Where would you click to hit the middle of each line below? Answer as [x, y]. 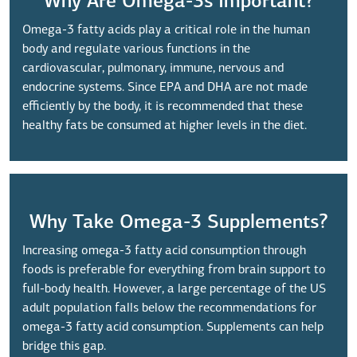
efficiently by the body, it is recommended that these [163, 106]
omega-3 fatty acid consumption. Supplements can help [173, 327]
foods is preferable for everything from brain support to [174, 270]
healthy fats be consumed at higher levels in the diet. [165, 126]
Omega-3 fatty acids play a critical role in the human [166, 30]
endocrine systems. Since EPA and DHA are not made [165, 87]
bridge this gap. [64, 346]
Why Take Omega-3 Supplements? [178, 223]
